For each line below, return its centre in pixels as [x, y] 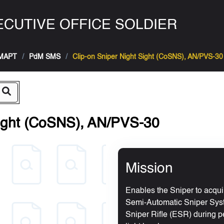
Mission [149, 168]
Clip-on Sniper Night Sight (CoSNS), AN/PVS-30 [148, 57]
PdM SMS [45, 57]
